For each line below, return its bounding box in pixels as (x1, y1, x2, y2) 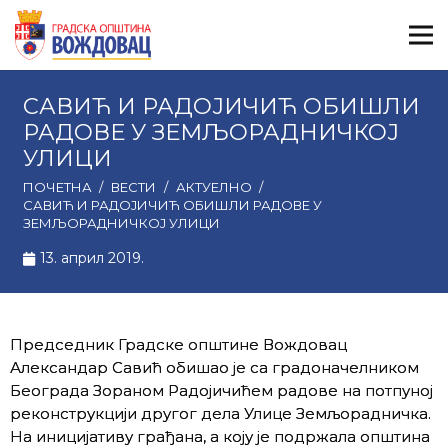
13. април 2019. (40, 249, 145, 267)
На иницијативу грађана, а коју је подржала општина (10, 426, 430, 446)
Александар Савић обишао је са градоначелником (10, 357, 419, 377)
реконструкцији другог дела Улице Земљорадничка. (10, 403, 431, 423)
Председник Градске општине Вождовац (10, 334, 347, 354)
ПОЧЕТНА (22, 179, 92, 195)
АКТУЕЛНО (175, 179, 252, 195)
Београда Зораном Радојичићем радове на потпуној (10, 380, 433, 400)
